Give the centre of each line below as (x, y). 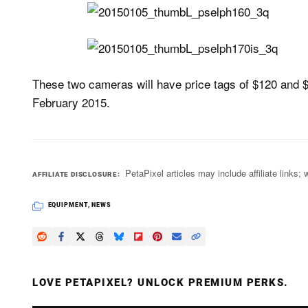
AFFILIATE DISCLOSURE (75, 174)
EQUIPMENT (68, 205)
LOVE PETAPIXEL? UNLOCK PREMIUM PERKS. (161, 283)
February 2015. (71, 102)
